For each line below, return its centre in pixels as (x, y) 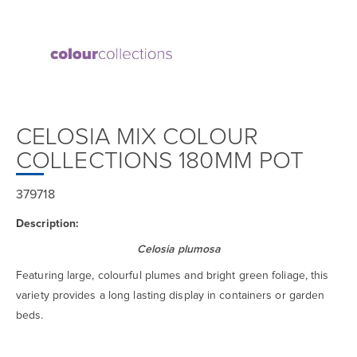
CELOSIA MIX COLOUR (137, 137)
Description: (47, 224)
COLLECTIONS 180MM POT (160, 161)
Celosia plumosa (178, 250)
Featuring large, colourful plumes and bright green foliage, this (173, 275)
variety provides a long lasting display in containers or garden (171, 295)
